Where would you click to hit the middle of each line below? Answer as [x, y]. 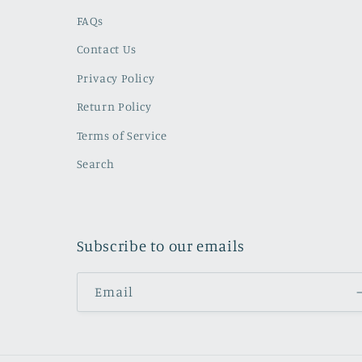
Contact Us [106, 49]
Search [95, 164]
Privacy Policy [116, 78]
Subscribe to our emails [160, 246]
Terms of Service [122, 135]
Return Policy [114, 107]
